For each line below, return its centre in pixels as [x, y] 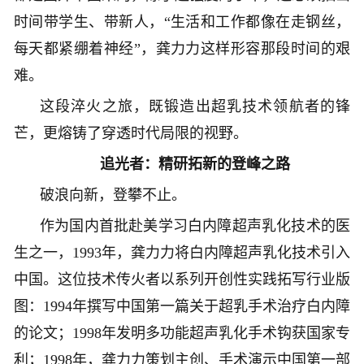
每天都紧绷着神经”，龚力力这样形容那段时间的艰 [182, 48]
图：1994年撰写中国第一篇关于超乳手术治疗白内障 [182, 306]
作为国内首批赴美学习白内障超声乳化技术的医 [195, 225]
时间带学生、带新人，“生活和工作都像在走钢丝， [182, 22]
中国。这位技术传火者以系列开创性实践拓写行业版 [182, 279]
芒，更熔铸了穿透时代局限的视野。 [131, 133]
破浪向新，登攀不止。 [113, 195]
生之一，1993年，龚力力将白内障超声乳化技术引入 [182, 252]
